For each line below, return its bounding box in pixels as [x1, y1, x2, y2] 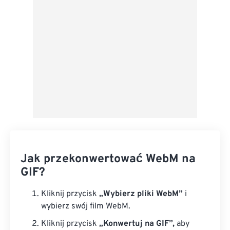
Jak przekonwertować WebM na [21, 152, 196, 167]
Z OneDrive [82, 48, 131, 61]
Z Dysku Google [82, 12, 150, 25]
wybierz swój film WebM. [41, 201, 130, 212]
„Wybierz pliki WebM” [99, 189, 183, 199]
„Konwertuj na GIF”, [99, 219, 175, 229]
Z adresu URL [83, 84, 144, 97]
